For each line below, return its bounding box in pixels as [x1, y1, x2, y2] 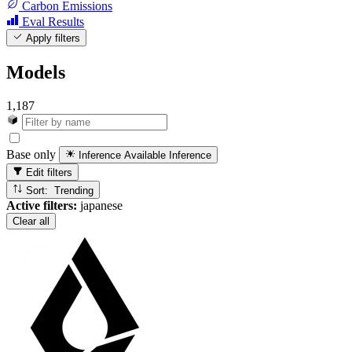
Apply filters [23, 32, 81, 44]
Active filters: [6, 198, 77, 212]
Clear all [13, 214, 49, 227]
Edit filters [23, 167, 73, 179]
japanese [77, 198, 123, 212]
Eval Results [22, 14, 84, 28]
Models [6, 61, 65, 82]
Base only [6, 148, 56, 162]
